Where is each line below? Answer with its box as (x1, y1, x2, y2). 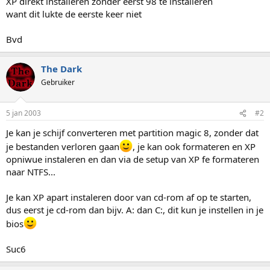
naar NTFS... (6, 166, 55, 178)
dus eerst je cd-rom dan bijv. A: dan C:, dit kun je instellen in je (6, 204, 263, 216)
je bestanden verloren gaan (6, 140, 119, 152)
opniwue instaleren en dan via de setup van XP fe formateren (6, 153, 259, 165)
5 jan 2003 (6, 108, 41, 118)
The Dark (41, 62, 82, 75)
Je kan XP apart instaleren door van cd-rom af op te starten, (6, 191, 251, 203)
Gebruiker (41, 77, 75, 87)
